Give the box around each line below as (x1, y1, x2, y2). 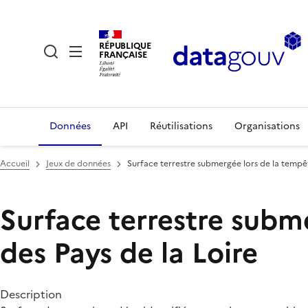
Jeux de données (46, 157, 111, 170)
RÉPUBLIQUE (99, 38, 151, 52)
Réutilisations (150, 119, 212, 133)
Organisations (234, 119, 300, 133)
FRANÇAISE (99, 47, 147, 61)
